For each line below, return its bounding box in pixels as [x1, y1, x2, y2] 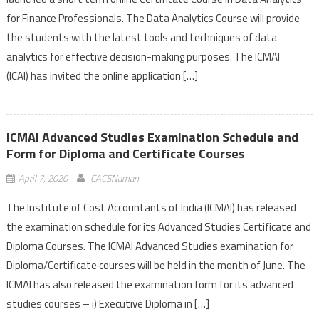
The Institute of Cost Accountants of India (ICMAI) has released [6, 199, 296, 216]
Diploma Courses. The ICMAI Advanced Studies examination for [6, 237, 293, 254]
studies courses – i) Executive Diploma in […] [6, 295, 209, 312]
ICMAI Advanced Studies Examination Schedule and [6, 127, 298, 147]
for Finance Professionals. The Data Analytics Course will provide [6, 9, 300, 26]
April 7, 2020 [18, 170, 68, 185]
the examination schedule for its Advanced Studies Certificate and [6, 218, 311, 235]
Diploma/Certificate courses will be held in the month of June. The [6, 256, 305, 273]
